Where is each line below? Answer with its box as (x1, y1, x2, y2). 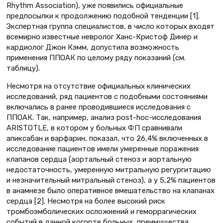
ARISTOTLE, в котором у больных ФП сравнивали (6, 123, 182, 132)
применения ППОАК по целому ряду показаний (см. (6, 53, 186, 63)
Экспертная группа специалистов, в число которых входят (6, 22, 215, 31)
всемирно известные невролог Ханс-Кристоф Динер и (6, 32, 198, 42)
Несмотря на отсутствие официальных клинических (6, 81, 191, 91)
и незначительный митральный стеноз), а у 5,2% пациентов (6, 175, 216, 185)
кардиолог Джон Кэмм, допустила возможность (6, 43, 179, 52)
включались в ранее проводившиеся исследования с (6, 102, 191, 111)
